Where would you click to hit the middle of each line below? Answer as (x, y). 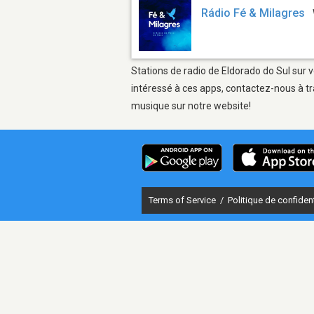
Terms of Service (183, 200)
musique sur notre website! (191, 105)
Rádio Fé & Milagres (253, 13)
